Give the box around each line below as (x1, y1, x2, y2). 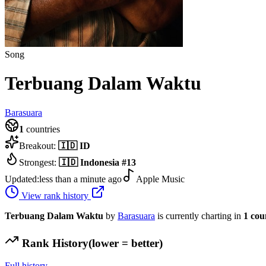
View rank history (19, 190, 91, 201)
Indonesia (80, 157, 119, 167)
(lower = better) (88, 236, 163, 249)
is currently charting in (157, 210, 243, 221)
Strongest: (19, 157, 59, 167)
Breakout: (19, 140, 58, 151)
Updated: (5, 173, 39, 184)
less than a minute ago (39, 173, 122, 184)
